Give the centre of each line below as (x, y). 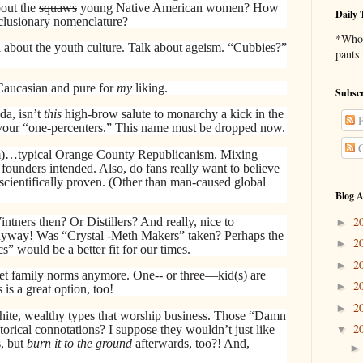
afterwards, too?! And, (191, 343)
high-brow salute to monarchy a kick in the (173, 114)
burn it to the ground (79, 343)
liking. (150, 88)
